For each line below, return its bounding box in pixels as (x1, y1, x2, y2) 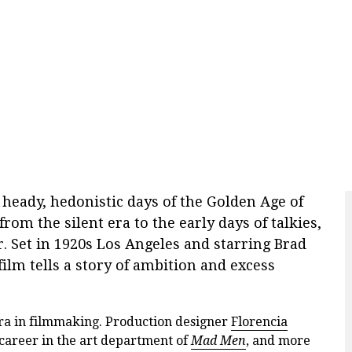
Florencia (231, 314, 288, 330)
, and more (246, 333, 310, 349)
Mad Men (191, 333, 246, 349)
